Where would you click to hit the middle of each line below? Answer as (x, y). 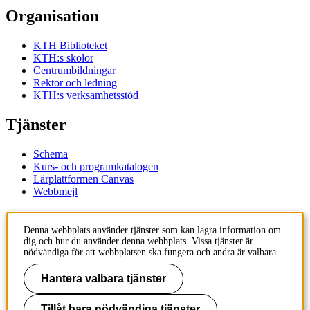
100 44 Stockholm (45, 262)
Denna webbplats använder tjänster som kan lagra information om (152, 230)
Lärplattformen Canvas (83, 179)
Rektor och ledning (75, 83)
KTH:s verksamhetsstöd (86, 95)
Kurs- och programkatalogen (96, 166)
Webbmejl (55, 191)
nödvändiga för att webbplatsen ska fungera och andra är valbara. (151, 252)
